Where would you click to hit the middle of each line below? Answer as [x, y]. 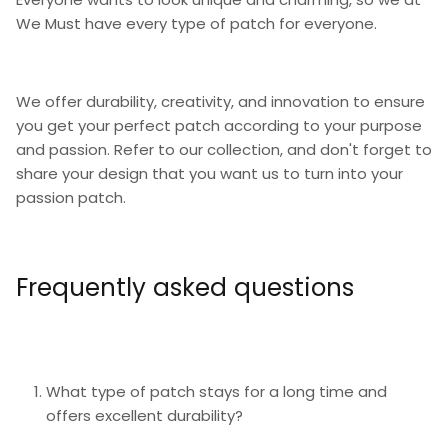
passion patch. [73, 197]
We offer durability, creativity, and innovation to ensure [220, 101]
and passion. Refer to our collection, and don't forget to [224, 149]
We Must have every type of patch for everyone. [198, 23]
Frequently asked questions [188, 288]
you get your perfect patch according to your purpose [219, 125]
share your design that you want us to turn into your [209, 173]
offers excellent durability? [146, 416]
